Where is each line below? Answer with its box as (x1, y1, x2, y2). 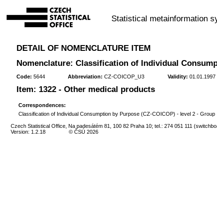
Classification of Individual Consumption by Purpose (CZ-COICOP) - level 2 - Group (18, 110, 215, 117)
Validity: (168, 74, 188, 80)
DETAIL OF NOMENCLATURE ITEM (16, 43, 151, 53)
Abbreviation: (68, 74, 103, 80)
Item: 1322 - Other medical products (16, 85, 155, 94)
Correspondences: (18, 102, 66, 108)
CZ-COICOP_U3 (103, 74, 145, 80)
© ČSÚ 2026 (69, 128, 99, 135)
